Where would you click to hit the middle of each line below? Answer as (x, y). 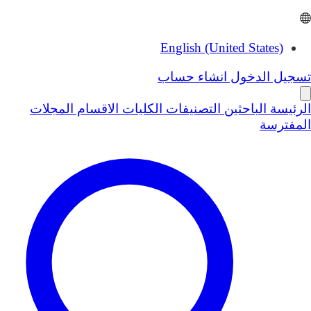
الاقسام (96, 109)
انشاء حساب (192, 77)
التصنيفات (192, 109)
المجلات (52, 109)
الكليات (141, 109)
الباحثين (244, 109)
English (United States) (222, 48)
